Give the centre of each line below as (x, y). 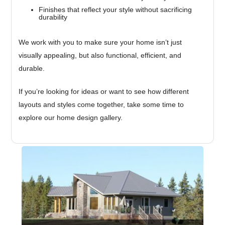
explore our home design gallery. (71, 117)
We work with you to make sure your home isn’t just (100, 42)
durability (53, 17)
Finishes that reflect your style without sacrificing (116, 9)
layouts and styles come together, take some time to (101, 104)
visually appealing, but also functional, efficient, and (100, 55)
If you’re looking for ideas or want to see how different (104, 91)
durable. (32, 68)
